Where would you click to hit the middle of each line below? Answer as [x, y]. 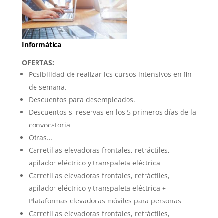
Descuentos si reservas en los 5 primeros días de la [112, 112]
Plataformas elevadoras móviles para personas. [106, 201]
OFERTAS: [38, 63]
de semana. [47, 87]
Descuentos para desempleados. [82, 100]
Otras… [40, 138]
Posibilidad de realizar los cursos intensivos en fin [110, 74]
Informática [41, 45]
